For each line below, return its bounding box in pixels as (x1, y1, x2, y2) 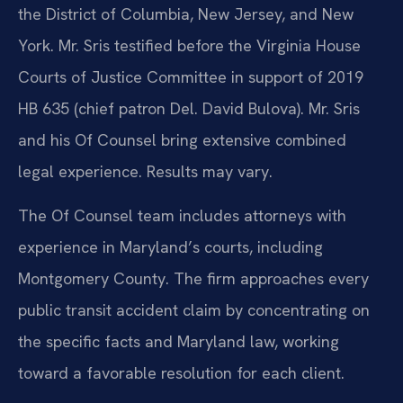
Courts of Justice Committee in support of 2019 (18, 66, 363, 87)
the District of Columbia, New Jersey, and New (18, 3, 354, 24)
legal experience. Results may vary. (18, 160, 273, 182)
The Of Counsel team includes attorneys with (18, 205, 346, 227)
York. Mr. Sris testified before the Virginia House (18, 34, 361, 56)
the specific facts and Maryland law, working (18, 331, 339, 353)
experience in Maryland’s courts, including (18, 237, 323, 258)
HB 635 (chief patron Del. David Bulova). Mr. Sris (18, 97, 360, 119)
